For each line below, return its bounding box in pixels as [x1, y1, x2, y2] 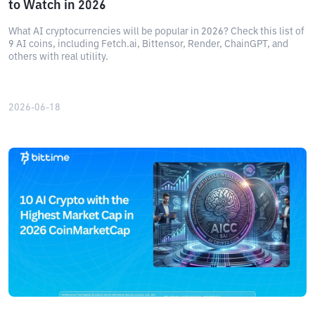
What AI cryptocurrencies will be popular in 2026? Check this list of [8, 27, 304, 37]
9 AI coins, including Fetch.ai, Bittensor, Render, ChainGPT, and [8, 39, 288, 49]
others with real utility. [8, 52, 108, 62]
